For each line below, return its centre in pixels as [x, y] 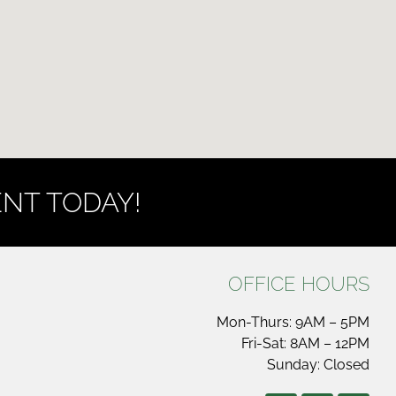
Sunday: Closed [318, 364]
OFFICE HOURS [298, 283]
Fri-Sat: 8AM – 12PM [305, 343]
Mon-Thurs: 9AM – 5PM [293, 322]
